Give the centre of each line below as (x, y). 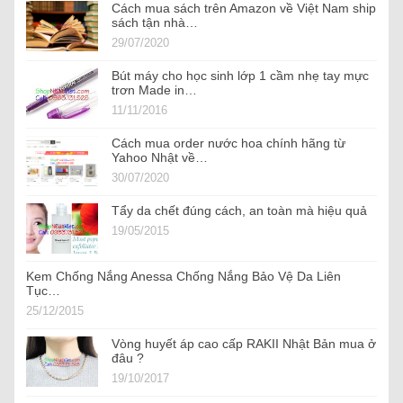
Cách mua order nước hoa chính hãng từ (228, 143)
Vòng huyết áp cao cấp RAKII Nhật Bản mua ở (244, 344)
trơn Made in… (154, 90)
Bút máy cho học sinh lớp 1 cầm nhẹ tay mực (240, 76)
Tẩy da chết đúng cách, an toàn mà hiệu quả (239, 211)
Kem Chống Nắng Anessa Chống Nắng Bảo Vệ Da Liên (184, 277)
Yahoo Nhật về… (160, 158)
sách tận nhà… (155, 23)
